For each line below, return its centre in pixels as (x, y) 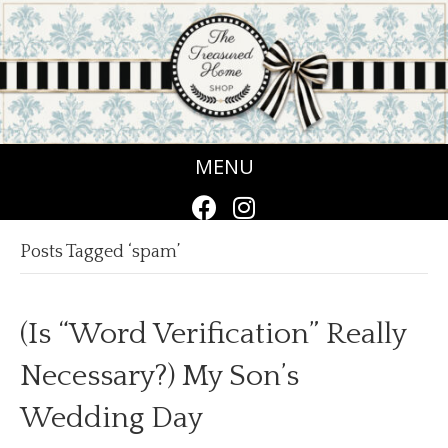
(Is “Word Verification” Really (213, 335)
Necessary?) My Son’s (159, 377)
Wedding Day (111, 419)
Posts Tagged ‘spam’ (100, 252)
